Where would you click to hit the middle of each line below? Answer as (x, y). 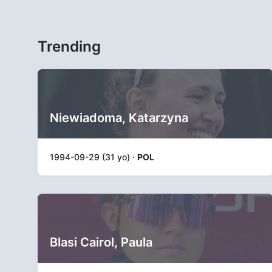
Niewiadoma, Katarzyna (119, 118)
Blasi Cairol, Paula (101, 242)
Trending (69, 46)
